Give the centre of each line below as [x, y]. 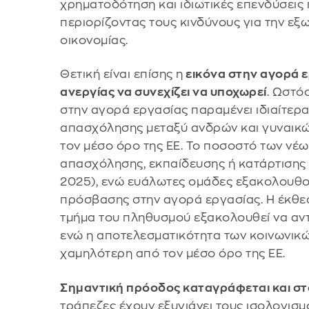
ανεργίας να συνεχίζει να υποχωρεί [163, 92]
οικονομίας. [94, 40]
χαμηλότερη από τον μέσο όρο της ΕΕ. [173, 254]
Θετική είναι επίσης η [122, 74]
